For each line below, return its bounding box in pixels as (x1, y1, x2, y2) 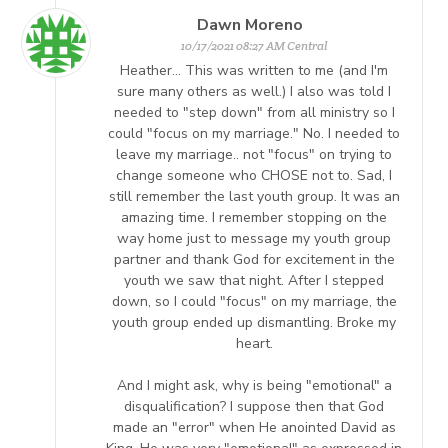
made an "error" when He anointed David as (112, 417, 396, 437)
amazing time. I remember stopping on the (121, 207, 387, 227)
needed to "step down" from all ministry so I (113, 102, 395, 122)
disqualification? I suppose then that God (124, 396, 384, 416)
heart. (235, 333, 273, 353)
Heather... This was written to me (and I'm (120, 60, 388, 80)
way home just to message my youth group (117, 228, 391, 248)
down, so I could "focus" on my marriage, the (111, 291, 397, 311)
